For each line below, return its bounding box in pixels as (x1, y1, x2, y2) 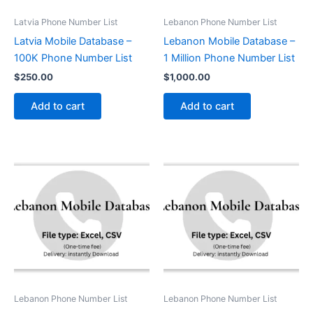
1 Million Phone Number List (163, 51, 295, 64)
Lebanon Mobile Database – (163, 34, 295, 48)
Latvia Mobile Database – (14, 34, 131, 48)
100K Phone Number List (14, 51, 132, 64)
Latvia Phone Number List (14, 17, 118, 28)
